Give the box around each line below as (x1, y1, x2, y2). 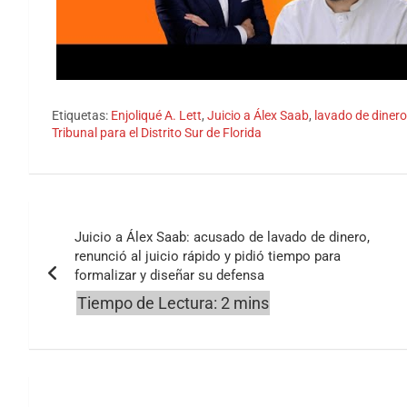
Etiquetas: (52, 107, 108, 123)
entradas (28, 274, 141, 310)
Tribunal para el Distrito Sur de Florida (52, 124, 262, 140)
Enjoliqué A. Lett (111, 107, 202, 123)
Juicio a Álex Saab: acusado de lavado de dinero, (74, 228, 370, 245)
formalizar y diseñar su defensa (74, 266, 264, 283)
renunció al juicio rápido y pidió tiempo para (74, 247, 341, 264)
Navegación (28, 200, 182, 235)
